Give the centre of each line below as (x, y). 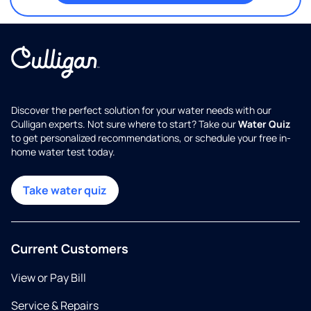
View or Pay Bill (49, 278)
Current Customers (70, 249)
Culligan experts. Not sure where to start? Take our (125, 124)
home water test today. (63, 152)
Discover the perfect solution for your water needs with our (141, 110)
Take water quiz (65, 191)
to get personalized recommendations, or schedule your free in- (151, 138)
